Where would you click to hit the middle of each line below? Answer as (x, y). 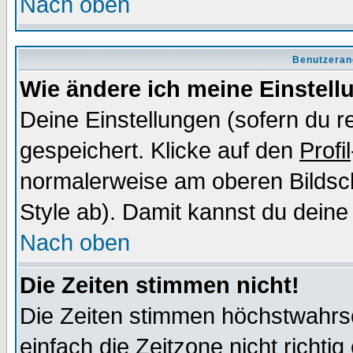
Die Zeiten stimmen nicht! (160, 285)
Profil (325, 150)
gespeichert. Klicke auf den (160, 150)
